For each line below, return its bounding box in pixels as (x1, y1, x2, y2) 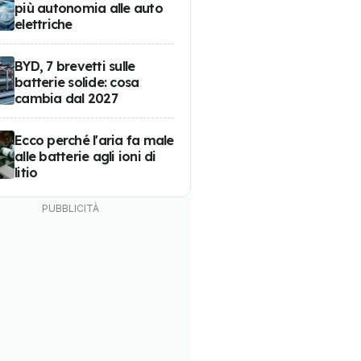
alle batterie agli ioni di (15, 147, 156, 164)
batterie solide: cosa (15, 73, 139, 90)
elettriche (15, 15, 73, 32)
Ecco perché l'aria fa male (15, 131, 174, 148)
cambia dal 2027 (15, 89, 118, 106)
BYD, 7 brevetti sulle (15, 57, 135, 74)
